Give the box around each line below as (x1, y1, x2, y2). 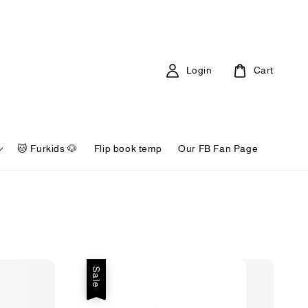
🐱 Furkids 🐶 (17, 143, 78, 154)
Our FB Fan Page (178, 143, 258, 154)
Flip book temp (93, 143, 162, 154)
